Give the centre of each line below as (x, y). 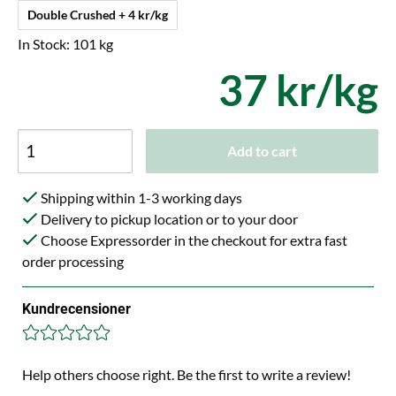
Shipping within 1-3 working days (140, 197)
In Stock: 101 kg (65, 43)
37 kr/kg (298, 89)
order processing (73, 261)
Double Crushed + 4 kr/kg (144, 14)
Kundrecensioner (76, 308)
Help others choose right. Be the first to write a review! (187, 374)
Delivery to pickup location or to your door (168, 218)
